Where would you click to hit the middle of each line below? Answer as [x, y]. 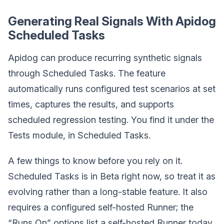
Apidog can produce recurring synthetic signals [105, 58]
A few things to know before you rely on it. [95, 161]
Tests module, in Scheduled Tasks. [79, 135]
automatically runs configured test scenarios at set [112, 89]
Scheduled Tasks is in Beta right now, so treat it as [112, 176]
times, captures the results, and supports [91, 104]
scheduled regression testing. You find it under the [111, 120]
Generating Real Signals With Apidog [112, 21]
